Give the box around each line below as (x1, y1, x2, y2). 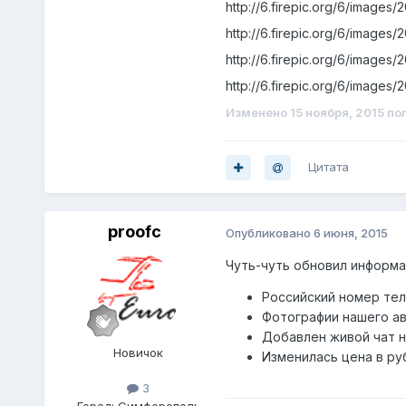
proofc (108, 222, 162, 242)
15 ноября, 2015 (289, 105, 384, 121)
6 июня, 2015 (313, 225, 388, 240)
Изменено (225, 105, 290, 121)
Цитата (307, 159, 349, 175)
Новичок (113, 345, 164, 361)
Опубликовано (225, 225, 314, 240)
